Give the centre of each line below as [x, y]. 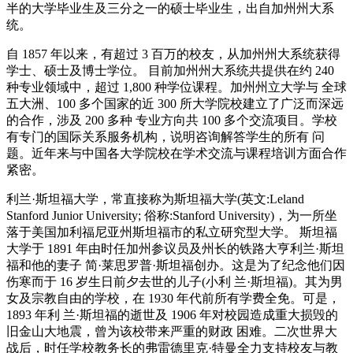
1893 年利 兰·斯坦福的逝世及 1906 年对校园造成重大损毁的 [172, 314]
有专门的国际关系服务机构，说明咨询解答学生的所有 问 [165, 136]
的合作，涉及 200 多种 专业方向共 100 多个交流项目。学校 [172, 120]
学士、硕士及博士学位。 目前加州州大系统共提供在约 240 [170, 70]
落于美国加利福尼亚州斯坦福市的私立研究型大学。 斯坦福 [172, 232]
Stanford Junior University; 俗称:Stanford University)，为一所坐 [172, 215]
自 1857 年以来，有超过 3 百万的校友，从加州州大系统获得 [173, 54]
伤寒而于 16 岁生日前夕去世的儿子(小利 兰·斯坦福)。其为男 [175, 281]
